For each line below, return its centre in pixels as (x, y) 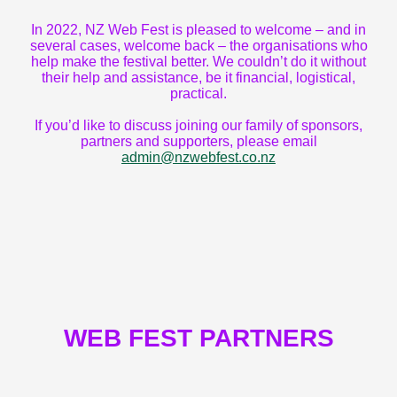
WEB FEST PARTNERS (198, 338)
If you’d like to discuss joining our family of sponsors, (198, 125)
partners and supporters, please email (198, 141)
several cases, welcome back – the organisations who (198, 46)
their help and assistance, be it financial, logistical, (198, 78)
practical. (198, 93)
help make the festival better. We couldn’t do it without (198, 62)
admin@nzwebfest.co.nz (198, 157)
